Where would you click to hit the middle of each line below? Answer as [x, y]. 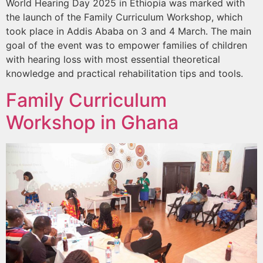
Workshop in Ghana [92, 122]
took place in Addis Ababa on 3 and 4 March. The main [129, 31]
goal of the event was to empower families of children [127, 45]
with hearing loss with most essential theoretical [113, 60]
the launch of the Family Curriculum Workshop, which [124, 17]
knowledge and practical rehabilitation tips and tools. [124, 74]
